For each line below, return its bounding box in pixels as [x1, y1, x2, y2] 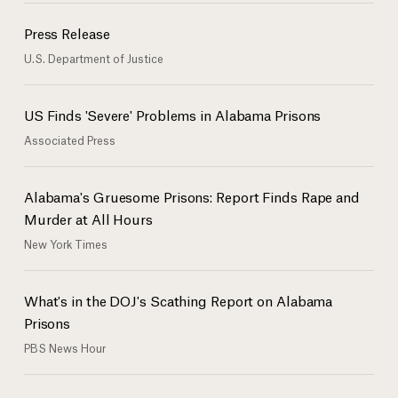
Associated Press [23, 132, 115, 148]
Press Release [23, 23, 110, 43]
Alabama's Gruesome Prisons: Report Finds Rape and [23, 187, 360, 206]
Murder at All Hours [23, 209, 153, 228]
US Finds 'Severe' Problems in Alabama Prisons [23, 105, 322, 124]
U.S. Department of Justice [23, 51, 163, 67]
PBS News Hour [23, 340, 106, 356]
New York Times [23, 236, 107, 252]
